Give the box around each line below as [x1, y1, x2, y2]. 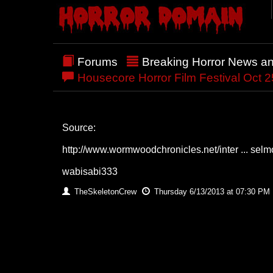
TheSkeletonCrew [72, 186, 139, 196]
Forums [77, 55, 118, 68]
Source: [62, 122, 96, 133]
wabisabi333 [62, 166, 118, 177]
